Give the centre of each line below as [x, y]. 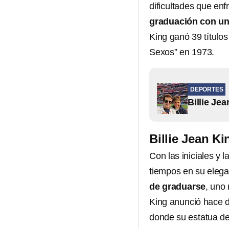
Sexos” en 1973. [182, 52]
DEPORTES [207, 89]
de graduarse [178, 187]
